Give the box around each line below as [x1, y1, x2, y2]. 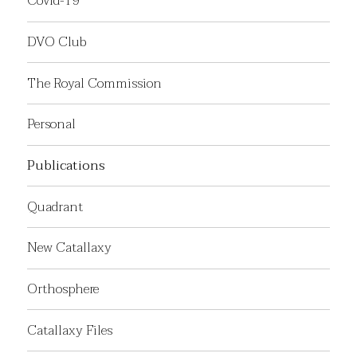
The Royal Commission [27, 71, 163, 95]
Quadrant [27, 194, 84, 218]
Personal [27, 112, 76, 136]
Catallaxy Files [27, 318, 113, 342]
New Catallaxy [27, 236, 112, 260]
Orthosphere [27, 277, 100, 301]
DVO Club [27, 29, 87, 53]
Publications [27, 153, 106, 177]
